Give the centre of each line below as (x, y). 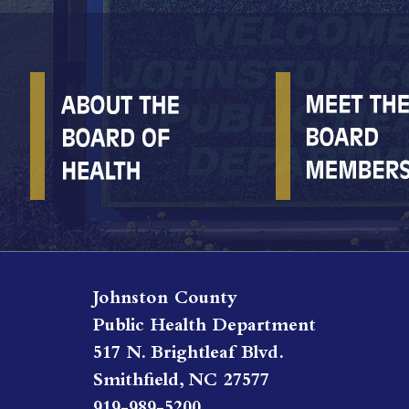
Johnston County (165, 301)
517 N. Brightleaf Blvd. (189, 356)
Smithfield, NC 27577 (181, 383)
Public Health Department (204, 328)
